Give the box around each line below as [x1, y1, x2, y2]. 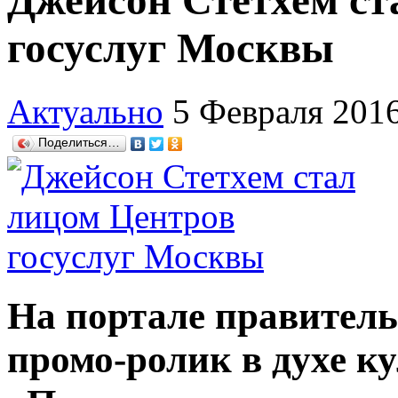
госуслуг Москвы [7, 25, 334, 72]
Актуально [7, 92, 163, 131]
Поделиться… [38, 135, 120, 149]
